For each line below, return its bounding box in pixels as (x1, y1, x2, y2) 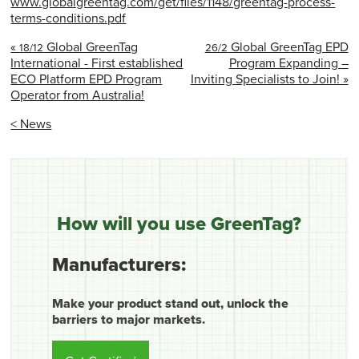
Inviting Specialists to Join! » (190, 71, 349, 87)
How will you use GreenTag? (57, 212, 302, 236)
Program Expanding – (228, 54, 349, 71)
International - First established (10, 54, 184, 71)
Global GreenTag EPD (227, 38, 349, 55)
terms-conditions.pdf (10, 10, 127, 26)
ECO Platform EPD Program (10, 71, 163, 87)
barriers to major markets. (52, 312, 206, 328)
